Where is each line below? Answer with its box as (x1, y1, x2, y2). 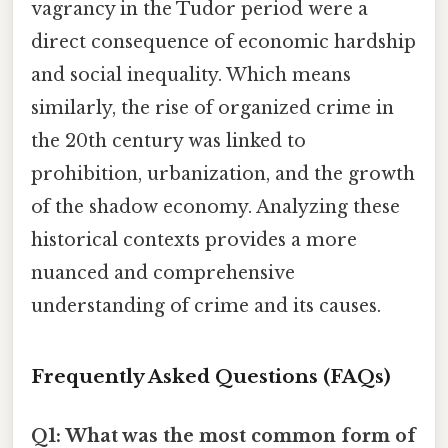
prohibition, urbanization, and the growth (31, 163, 415, 186)
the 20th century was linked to (31, 130, 306, 153)
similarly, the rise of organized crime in (31, 97, 394, 120)
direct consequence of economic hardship (31, 31, 416, 54)
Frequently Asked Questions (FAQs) (31, 365, 391, 389)
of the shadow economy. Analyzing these (31, 196, 400, 219)
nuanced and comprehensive (31, 262, 295, 285)
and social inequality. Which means (31, 64, 351, 87)
